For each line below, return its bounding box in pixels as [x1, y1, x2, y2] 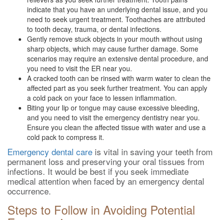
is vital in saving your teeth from [92, 145, 213, 158]
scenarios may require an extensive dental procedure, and [27, 54, 208, 63]
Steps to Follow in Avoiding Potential [7, 201, 195, 218]
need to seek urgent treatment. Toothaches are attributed [27, 14, 205, 24]
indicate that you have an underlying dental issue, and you [27, 4, 208, 14]
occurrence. [7, 185, 51, 197]
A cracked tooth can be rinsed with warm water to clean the [27, 73, 211, 83]
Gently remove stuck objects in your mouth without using [27, 34, 202, 44]
